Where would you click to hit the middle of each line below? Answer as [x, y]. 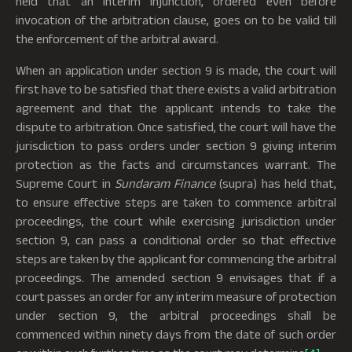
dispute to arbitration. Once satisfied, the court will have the [176, 126]
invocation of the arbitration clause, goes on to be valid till [176, 20]
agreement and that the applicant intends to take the [176, 108]
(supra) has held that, [276, 183]
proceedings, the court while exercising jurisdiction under [176, 221]
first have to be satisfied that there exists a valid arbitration [176, 89]
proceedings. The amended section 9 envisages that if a [176, 277]
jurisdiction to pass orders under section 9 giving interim [176, 145]
